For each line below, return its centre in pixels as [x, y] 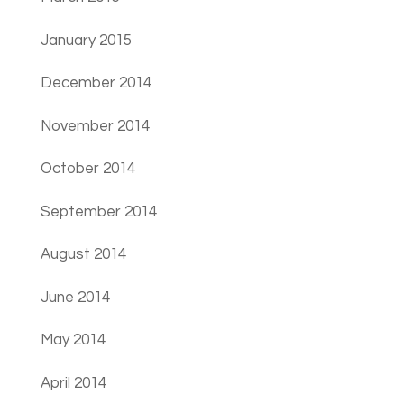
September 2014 [98, 211]
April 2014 [73, 383]
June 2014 [75, 297]
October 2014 [87, 169]
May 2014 [73, 340]
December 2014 [96, 83]
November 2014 [95, 126]
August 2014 [83, 255]
